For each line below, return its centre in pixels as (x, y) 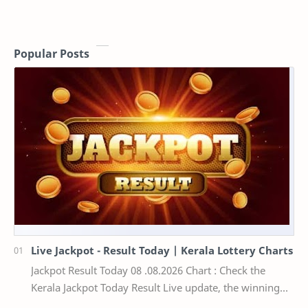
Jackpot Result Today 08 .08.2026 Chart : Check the (148, 270)
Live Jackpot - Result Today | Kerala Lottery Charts (162, 250)
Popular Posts (52, 54)
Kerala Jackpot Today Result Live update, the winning (155, 287)
